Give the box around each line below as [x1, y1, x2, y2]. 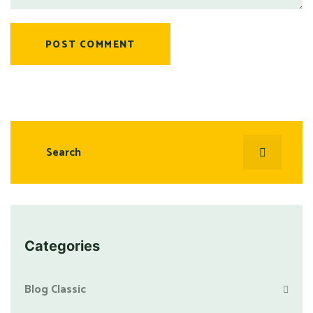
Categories [24, 238, 100, 254]
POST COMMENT [45, 37, 136, 53]
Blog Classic [24, 280, 86, 299]
